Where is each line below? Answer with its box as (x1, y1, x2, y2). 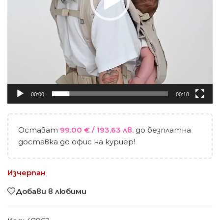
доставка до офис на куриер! (18, 137, 135, 147)
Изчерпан (7, 168, 46, 178)
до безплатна (136, 125, 191, 135)
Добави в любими (16, 186, 86, 196)
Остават (18, 125, 60, 135)
